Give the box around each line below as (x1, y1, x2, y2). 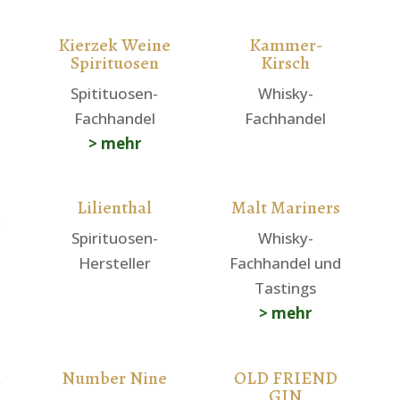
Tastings (254, 278, 317, 299)
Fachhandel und (229, 253, 342, 274)
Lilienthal (77, 196, 153, 221)
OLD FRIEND (233, 365, 337, 390)
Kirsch (261, 50, 311, 75)
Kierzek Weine (58, 32, 171, 57)
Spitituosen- (71, 82, 159, 104)
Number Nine (62, 365, 168, 390)
